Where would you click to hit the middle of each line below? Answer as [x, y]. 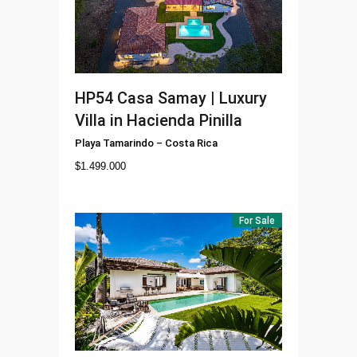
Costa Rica [191, 143]
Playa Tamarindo [114, 143]
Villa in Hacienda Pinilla [159, 121]
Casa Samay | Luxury [192, 98]
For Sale [257, 221]
